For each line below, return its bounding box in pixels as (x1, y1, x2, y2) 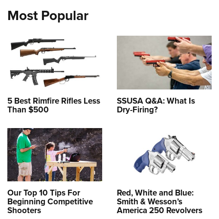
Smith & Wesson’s (117, 195, 182, 208)
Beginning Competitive (7, 195, 93, 208)
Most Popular (7, 5, 88, 26)
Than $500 (7, 103, 49, 116)
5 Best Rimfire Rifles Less (7, 94, 100, 107)
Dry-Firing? (117, 103, 158, 116)
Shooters (7, 204, 41, 217)
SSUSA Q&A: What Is (117, 94, 195, 107)
